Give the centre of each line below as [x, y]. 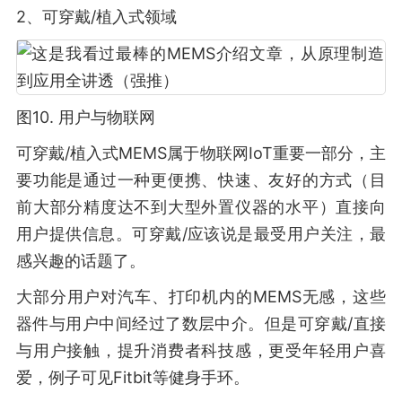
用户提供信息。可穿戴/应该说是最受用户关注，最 [201, 234]
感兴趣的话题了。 [81, 261]
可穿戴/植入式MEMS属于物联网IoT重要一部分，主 [201, 153]
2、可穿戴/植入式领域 [96, 17]
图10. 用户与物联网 [86, 117]
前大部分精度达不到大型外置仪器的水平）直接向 [201, 207]
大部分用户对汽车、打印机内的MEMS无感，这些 [201, 297]
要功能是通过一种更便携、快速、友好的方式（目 [201, 180]
